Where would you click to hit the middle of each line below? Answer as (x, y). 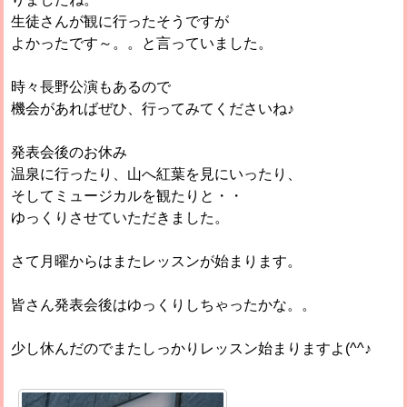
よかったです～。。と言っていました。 (142, 43)
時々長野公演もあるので (91, 86)
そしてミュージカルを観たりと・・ (128, 195)
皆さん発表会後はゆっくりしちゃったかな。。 (164, 304)
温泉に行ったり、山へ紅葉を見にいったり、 (157, 174)
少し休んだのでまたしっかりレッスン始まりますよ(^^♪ (192, 348)
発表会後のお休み (69, 152)
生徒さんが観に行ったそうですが (120, 21)
